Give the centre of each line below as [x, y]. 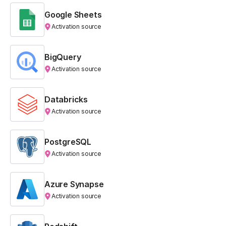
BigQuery [63, 57]
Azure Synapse [74, 184]
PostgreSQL [68, 142]
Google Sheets [73, 14]
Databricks [66, 99]
